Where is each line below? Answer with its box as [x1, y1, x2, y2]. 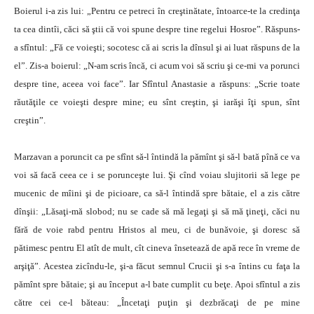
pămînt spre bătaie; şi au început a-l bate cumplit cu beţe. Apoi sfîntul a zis [14, 279, 300, 289]
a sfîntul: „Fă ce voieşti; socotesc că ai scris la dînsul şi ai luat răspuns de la [14, 42, 300, 53]
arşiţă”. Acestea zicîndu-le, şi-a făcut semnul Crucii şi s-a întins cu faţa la [14, 261, 300, 271]
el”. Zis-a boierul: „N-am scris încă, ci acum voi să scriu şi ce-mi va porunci [14, 60, 300, 71]
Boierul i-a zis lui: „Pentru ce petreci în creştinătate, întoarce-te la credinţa [14, 6, 300, 16]
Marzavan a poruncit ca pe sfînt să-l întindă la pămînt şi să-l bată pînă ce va [14, 151, 300, 162]
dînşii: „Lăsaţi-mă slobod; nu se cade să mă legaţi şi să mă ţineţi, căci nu [14, 206, 300, 217]
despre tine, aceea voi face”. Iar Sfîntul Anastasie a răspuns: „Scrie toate [14, 78, 300, 89]
